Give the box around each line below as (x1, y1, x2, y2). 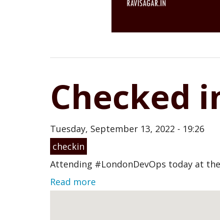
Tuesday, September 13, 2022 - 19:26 (50, 122, 204, 135)
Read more (50, 175, 96, 188)
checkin (53, 140, 84, 152)
